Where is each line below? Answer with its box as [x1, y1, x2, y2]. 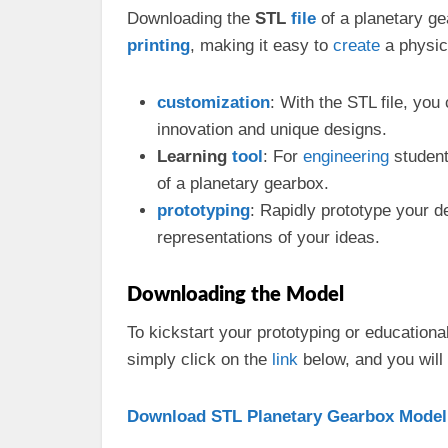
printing [127, 36, 190, 55]
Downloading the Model [127, 285, 344, 305]
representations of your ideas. [157, 228, 380, 247]
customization [157, 93, 270, 112]
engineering [303, 147, 389, 166]
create [333, 36, 380, 55]
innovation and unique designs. [157, 120, 387, 139]
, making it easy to [190, 36, 333, 55]
